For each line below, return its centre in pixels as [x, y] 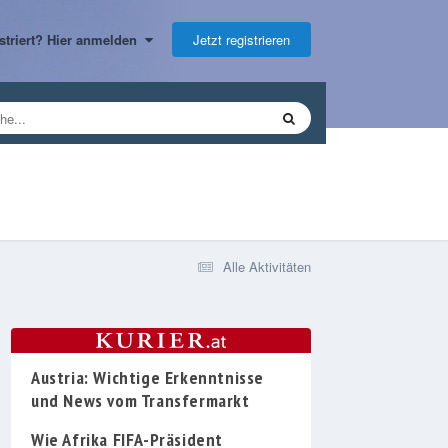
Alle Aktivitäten [267, 266]
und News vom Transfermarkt [140, 400]
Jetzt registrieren [241, 39]
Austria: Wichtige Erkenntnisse [148, 377]
